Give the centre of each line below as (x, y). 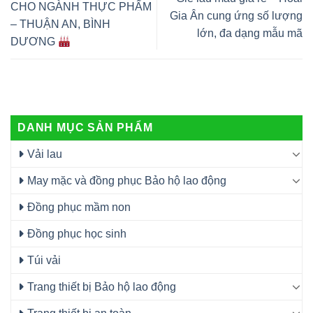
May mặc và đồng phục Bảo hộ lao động (127, 180)
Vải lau (45, 154)
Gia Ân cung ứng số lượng (236, 15)
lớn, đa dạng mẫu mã (250, 33)
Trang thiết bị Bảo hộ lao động (102, 286)
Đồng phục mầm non (79, 207)
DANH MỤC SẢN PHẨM (85, 127)
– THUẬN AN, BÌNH (60, 24)
